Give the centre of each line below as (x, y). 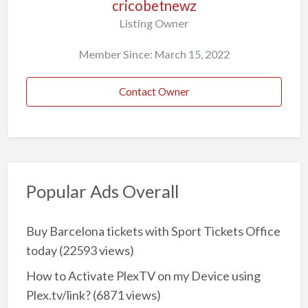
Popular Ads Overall (102, 191)
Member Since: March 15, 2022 (154, 54)
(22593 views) (95, 251)
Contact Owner (154, 92)
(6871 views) (125, 295)
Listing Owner (154, 23)
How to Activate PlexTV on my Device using (143, 275)
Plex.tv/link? (58, 295)
